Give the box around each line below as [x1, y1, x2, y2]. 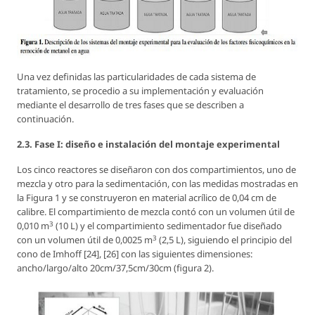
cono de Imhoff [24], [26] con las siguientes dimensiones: [17, 247, 252, 261]
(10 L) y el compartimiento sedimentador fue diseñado [53, 219, 282, 233]
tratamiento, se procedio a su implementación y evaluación [17, 84, 264, 98]
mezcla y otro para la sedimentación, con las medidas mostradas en [17, 177, 298, 191]
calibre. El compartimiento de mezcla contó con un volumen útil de [17, 205, 295, 219]
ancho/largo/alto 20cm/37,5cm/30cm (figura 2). [17, 262, 214, 275]
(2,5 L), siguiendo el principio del [157, 233, 292, 247]
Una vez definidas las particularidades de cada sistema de [17, 70, 256, 84]
